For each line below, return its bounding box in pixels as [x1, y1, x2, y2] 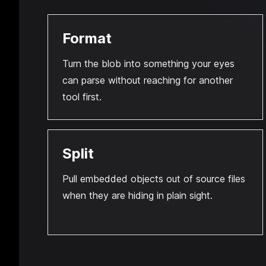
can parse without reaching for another [62, 74, 233, 86]
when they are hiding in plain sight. [62, 189, 213, 201]
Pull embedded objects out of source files [62, 173, 245, 185]
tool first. [62, 91, 102, 103]
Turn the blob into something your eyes [62, 58, 235, 69]
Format [62, 30, 112, 47]
